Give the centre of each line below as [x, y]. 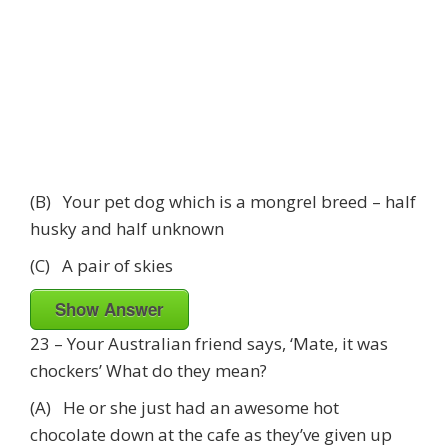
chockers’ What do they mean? [148, 370]
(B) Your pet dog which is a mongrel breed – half [223, 201]
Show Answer [109, 308]
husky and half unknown [127, 228]
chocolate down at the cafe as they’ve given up [211, 434]
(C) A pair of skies [101, 265]
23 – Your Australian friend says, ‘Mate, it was [209, 343]
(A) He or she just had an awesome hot [184, 407]
